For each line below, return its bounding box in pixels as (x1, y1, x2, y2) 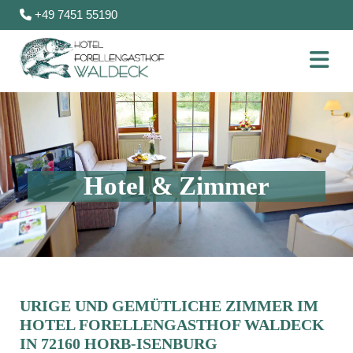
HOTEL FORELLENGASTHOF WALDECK (20, 315, 325, 333)
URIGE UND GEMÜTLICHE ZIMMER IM (20, 296, 318, 314)
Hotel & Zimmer (84, 171, 269, 200)
